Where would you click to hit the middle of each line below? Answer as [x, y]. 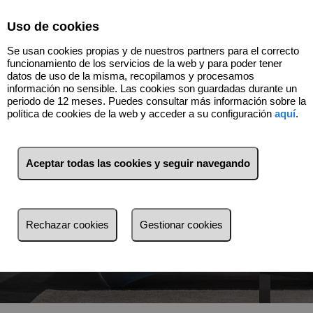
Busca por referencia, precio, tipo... [202, 259]
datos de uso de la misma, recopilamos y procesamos [131, 76]
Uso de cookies [53, 26]
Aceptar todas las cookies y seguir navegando [138, 163]
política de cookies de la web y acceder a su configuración [141, 114]
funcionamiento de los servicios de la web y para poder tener [145, 64]
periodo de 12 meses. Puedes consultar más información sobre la [156, 101]
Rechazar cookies [67, 225]
